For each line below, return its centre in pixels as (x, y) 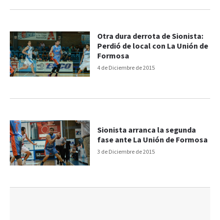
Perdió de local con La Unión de (153, 47)
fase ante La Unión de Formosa (153, 140)
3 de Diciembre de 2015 (126, 152)
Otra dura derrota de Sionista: (151, 37)
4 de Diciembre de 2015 (126, 68)
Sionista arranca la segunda (147, 130)
